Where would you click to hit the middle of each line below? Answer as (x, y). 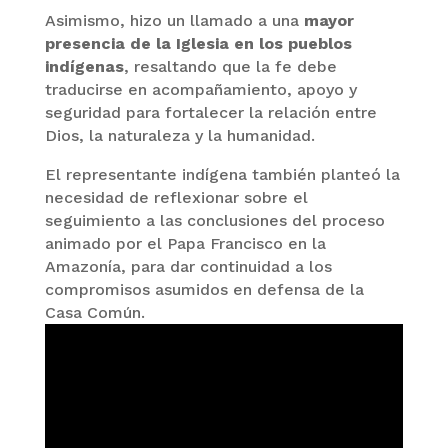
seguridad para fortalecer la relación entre (210, 112)
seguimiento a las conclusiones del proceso (214, 220)
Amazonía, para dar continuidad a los (188, 266)
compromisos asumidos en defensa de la (204, 289)
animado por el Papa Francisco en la (185, 243)
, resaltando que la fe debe (230, 66)
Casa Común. (94, 312)
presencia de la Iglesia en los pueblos (198, 43)
